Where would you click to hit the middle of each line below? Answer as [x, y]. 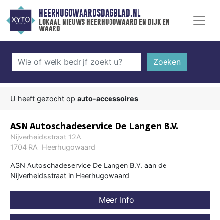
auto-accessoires [108, 98]
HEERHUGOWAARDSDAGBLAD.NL [89, 13]
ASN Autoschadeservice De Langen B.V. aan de [88, 165]
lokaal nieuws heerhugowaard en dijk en [104, 22]
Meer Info [115, 200]
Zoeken [167, 62]
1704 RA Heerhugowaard [53, 147]
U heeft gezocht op [44, 98]
